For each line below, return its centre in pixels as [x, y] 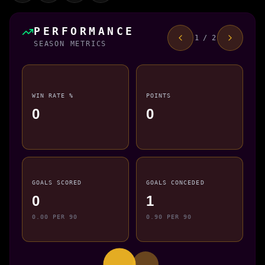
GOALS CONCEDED [175, 182]
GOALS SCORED [57, 182]
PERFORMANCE [84, 31]
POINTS [159, 96]
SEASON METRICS [70, 43]
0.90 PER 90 [169, 216]
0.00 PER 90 [55, 216]
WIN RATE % [53, 96]
